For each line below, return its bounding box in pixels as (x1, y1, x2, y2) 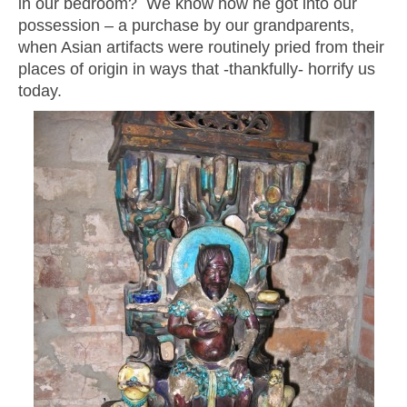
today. (18, 81, 62, 100)
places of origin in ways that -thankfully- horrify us (18, 59, 375, 78)
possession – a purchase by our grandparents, (18, 15, 354, 35)
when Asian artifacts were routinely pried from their (18, 37, 384, 56)
